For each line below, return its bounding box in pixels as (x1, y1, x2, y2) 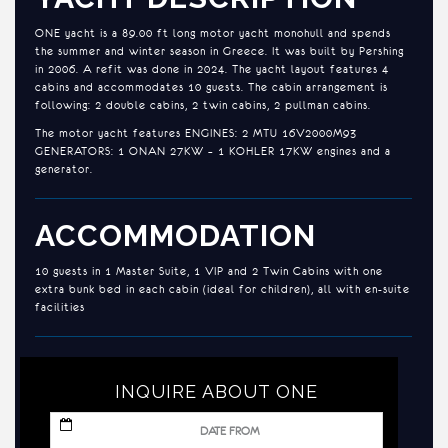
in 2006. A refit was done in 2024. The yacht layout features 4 (35, 62, 389, 75)
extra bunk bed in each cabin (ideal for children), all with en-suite (35, 282, 410, 295)
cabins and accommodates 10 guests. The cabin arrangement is (35, 80, 388, 93)
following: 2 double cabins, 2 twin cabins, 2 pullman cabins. (35, 98, 371, 111)
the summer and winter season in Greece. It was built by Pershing (35, 44, 404, 57)
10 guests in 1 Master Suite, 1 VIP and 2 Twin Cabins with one (35, 264, 383, 277)
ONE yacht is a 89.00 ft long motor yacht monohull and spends (35, 26, 391, 39)
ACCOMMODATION (35, 218, 316, 253)
